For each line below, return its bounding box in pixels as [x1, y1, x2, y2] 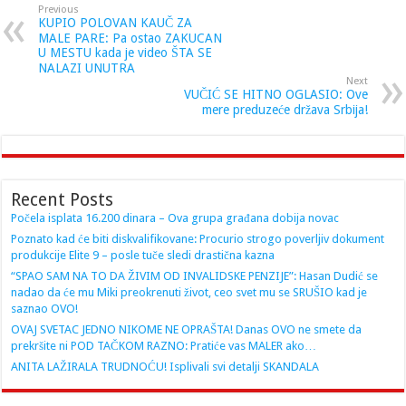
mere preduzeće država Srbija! [201, 101, 368, 117]
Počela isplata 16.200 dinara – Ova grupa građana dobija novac [11, 210, 340, 225]
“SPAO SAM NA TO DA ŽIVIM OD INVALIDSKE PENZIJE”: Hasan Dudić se [11, 268, 379, 283]
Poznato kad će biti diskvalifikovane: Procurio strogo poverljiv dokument [11, 231, 385, 246]
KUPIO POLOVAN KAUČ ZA [38, 14, 193, 30]
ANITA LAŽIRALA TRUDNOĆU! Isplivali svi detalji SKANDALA [11, 359, 320, 373]
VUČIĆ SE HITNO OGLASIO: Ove [183, 86, 368, 101]
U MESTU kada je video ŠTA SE [38, 44, 213, 60]
